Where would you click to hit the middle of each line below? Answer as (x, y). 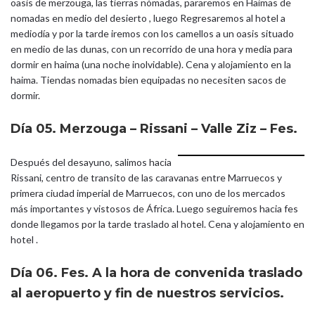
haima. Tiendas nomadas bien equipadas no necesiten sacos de (148, 79)
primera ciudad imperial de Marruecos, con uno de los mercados (148, 193)
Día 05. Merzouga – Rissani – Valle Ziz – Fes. (154, 128)
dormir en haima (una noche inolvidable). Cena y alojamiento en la (151, 64)
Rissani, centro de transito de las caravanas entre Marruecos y (146, 177)
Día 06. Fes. (51, 272)
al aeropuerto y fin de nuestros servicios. (147, 293)
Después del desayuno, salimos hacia (91, 162)
